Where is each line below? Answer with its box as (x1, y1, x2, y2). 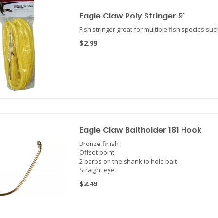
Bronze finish (79, 139, 119, 148)
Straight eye (79, 165, 115, 174)
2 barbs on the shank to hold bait (79, 157, 177, 165)
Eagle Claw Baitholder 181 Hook (79, 125, 201, 136)
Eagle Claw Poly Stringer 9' (79, 10, 185, 21)
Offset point (79, 148, 114, 157)
